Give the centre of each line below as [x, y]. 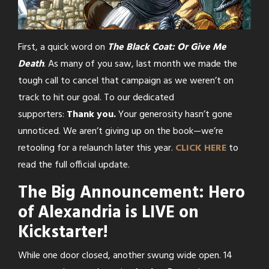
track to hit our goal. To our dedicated [96, 98]
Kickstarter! [63, 233]
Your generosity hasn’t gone [174, 115]
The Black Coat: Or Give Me [167, 48]
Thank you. [91, 115]
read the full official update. [74, 165]
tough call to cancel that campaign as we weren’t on [126, 81]
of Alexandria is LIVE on [108, 213]
